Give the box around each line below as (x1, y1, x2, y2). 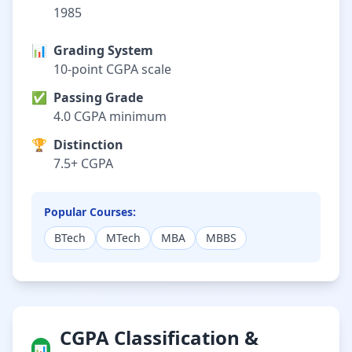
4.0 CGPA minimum (53, 108, 167, 125)
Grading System (53, 42, 153, 59)
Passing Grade (53, 89, 143, 106)
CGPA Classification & (59, 324, 258, 350)
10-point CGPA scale (53, 60, 171, 78)
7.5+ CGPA (53, 155, 113, 172)
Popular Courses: (44, 204, 136, 219)
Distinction (53, 136, 123, 153)
